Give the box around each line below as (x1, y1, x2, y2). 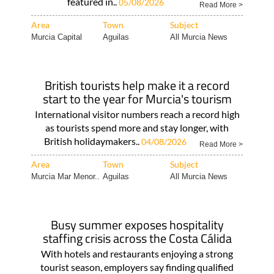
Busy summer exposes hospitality (50, 215, 224, 234)
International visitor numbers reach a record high (34, 108, 240, 120)
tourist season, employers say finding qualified (40, 261, 234, 273)
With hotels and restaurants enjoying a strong (41, 248, 233, 259)
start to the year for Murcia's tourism (42, 89, 232, 108)
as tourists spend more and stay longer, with (45, 122, 229, 133)
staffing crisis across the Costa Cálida (42, 229, 232, 248)
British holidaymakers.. (44, 135, 141, 147)
